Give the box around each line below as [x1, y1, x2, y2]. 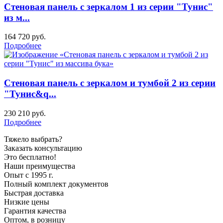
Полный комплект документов [4, 179, 109, 188]
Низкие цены [4, 197, 49, 206]
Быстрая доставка [4, 188, 64, 197]
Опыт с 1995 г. [4, 170, 53, 179]
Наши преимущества [4, 161, 75, 170]
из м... [4, 12, 30, 23]
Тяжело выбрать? [4, 134, 62, 143]
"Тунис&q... [4, 89, 56, 99]
